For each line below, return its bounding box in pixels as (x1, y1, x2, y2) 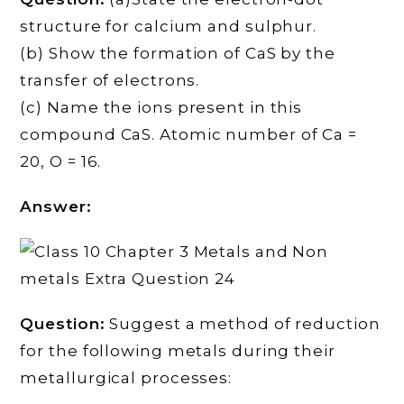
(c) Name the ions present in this (20, 98, 303, 117)
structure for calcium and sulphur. (20, 17, 317, 36)
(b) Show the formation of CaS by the (20, 44, 335, 63)
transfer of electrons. (20, 71, 200, 90)
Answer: (20, 197, 92, 216)
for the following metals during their (20, 342, 335, 361)
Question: (20, 315, 106, 334)
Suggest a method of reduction (105, 315, 381, 334)
